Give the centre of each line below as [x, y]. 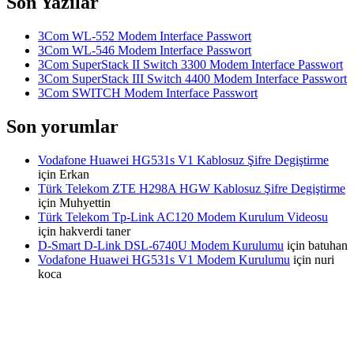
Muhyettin [85, 202]
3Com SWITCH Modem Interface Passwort [148, 92]
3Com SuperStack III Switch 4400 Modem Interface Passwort [192, 78]
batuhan [328, 245]
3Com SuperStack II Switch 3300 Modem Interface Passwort [190, 64]
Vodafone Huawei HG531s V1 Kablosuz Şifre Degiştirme [183, 160]
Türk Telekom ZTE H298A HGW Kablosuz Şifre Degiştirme [192, 188]
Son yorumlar [62, 126]
